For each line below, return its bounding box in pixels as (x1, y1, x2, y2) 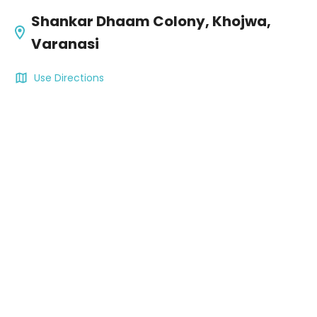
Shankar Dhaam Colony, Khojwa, (31, 11, 271, 31)
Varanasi (31, 33, 99, 54)
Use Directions (34, 70, 104, 85)
